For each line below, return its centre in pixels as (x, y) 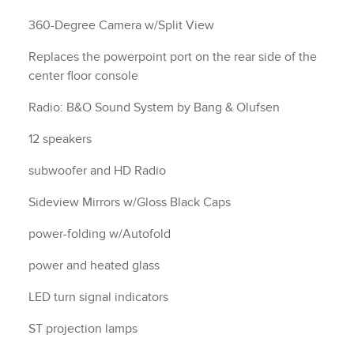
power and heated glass (94, 266)
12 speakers (60, 139)
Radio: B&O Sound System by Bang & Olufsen (154, 108)
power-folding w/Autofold (100, 234)
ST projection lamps (83, 329)
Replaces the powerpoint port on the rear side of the (173, 57)
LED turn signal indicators (98, 298)
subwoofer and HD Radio (97, 171)
